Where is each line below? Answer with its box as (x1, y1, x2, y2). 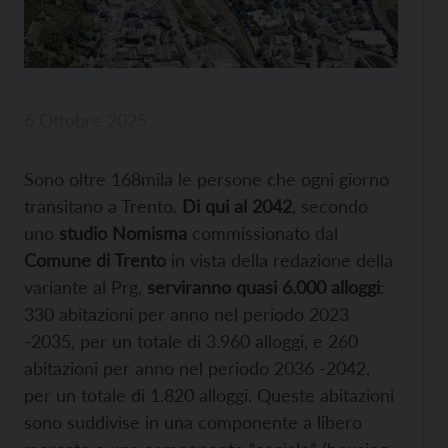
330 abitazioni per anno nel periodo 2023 (24, 303, 349, 326)
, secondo (292, 195, 368, 218)
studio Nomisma (59, 222, 187, 245)
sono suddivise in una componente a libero (24, 411, 362, 434)
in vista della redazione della (166, 249, 393, 272)
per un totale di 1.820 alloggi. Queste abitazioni (24, 384, 394, 407)
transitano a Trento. (24, 195, 177, 218)
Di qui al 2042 (177, 195, 292, 218)
